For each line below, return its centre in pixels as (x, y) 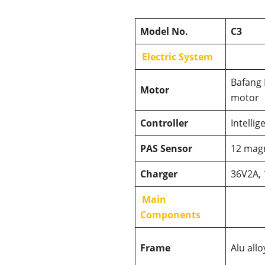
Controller (164, 123)
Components (170, 214)
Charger (159, 174)
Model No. (164, 31)
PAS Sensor (166, 148)
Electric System (178, 56)
